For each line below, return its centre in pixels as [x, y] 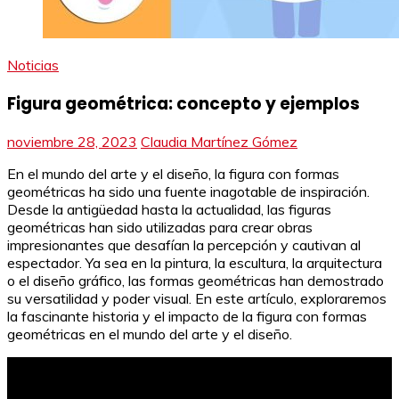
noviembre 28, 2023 [72, 142]
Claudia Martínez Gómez [219, 142]
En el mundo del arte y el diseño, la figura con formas [173, 174]
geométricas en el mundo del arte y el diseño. [150, 334]
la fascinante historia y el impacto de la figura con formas [187, 317]
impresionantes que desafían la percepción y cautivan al [184, 245]
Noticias [33, 65]
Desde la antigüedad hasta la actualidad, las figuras [169, 210]
